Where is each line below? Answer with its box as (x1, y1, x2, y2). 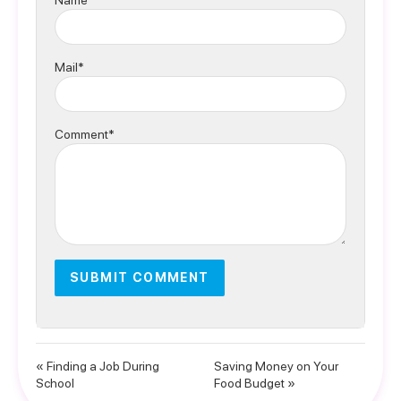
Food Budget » (214, 376, 295, 390)
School (36, 376, 74, 390)
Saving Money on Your (214, 359, 338, 373)
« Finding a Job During (36, 359, 159, 373)
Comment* (55, 127, 115, 141)
